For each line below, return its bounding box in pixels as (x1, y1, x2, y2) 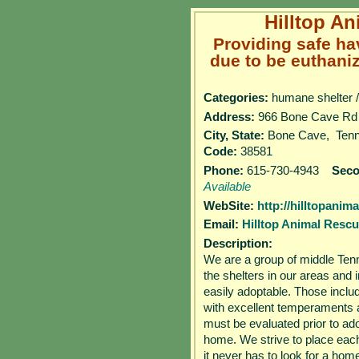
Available (204, 179, 251, 194)
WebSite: (204, 198, 254, 212)
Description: (204, 236, 272, 250)
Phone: (204, 163, 247, 178)
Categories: (204, 91, 268, 105)
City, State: (204, 128, 264, 143)
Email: (204, 217, 239, 232)
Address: (204, 109, 255, 123)
